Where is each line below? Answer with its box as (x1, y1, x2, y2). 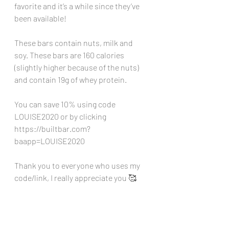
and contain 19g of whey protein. (14, 75, 127, 84)
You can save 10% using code (14, 99, 117, 109)
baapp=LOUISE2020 (14, 136, 85, 146)
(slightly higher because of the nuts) (14, 62, 141, 72)
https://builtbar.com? (14, 124, 90, 133)
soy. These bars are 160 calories (14, 50, 126, 60)
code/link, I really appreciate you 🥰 (14, 173, 136, 182)
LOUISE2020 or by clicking (14, 111, 108, 121)
